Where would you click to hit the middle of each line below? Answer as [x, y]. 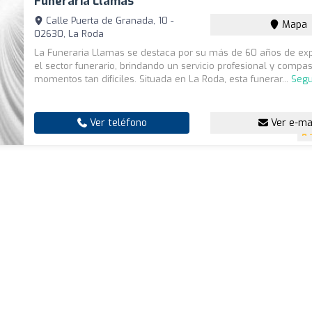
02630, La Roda [69, 34]
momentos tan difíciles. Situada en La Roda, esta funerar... [163, 79]
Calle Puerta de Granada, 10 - [109, 21]
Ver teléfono [117, 123]
